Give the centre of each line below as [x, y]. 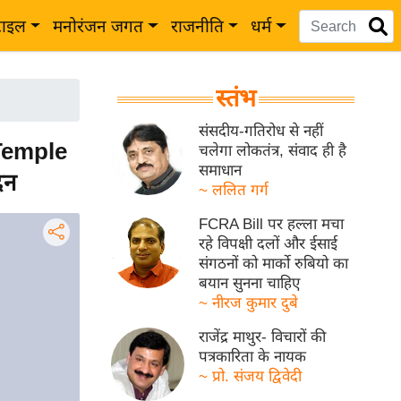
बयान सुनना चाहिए [250, 283]
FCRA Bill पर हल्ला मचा [272, 224]
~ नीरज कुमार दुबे [249, 303]
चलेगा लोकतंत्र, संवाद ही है [273, 151]
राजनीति [197, 26]
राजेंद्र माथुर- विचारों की [263, 337]
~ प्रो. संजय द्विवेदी [251, 376]
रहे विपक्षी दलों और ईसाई [269, 244]
